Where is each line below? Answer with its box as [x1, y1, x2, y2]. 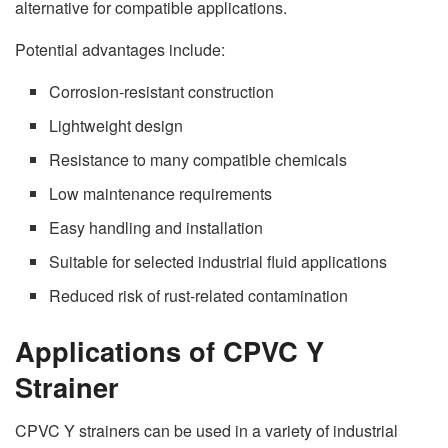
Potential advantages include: [15, 37, 225, 61]
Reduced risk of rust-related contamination [49, 283, 349, 307]
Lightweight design [49, 113, 184, 137]
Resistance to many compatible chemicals [49, 147, 348, 171]
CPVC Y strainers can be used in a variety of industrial [15, 419, 398, 443]
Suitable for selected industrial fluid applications [49, 249, 388, 273]
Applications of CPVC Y [15, 330, 324, 370]
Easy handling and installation [49, 215, 264, 239]
